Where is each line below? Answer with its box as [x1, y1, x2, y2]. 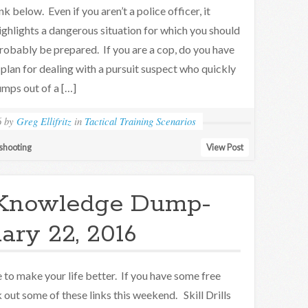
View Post [206, 142, 243, 153]
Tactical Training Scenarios [85, 114, 197, 128]
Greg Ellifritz [16, 114, 72, 128]
